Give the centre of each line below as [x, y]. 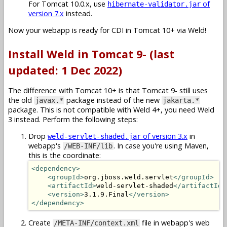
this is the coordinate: [65, 156]
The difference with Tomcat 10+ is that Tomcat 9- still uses [108, 91]
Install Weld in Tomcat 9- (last [91, 54]
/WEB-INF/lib [88, 146]
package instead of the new [113, 100]
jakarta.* [181, 101]
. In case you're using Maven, [161, 146]
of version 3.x [164, 136]
